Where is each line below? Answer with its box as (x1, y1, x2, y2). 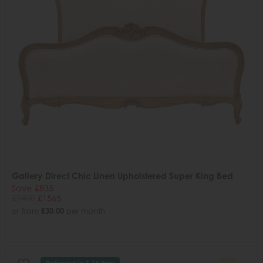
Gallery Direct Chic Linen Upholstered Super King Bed (12, 171, 233, 181)
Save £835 (12, 183, 53, 194)
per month (64, 206, 105, 216)
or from (12, 206, 41, 216)
